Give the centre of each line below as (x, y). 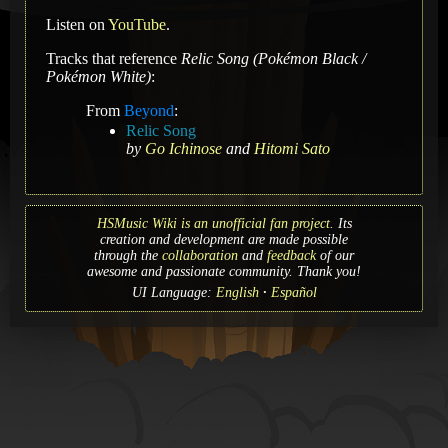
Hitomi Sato (292, 148)
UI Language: (173, 292)
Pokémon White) (98, 76)
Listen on (77, 24)
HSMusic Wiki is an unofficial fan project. (215, 223)
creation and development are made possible (224, 239)
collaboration (200, 255)
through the (128, 255)
